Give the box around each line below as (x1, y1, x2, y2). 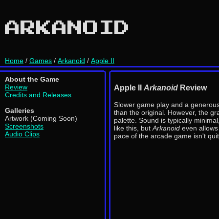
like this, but (114, 124, 153, 132)
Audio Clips (5, 130, 40, 138)
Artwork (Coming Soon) (5, 114, 77, 122)
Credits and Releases (5, 91, 71, 99)
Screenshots (5, 122, 44, 130)
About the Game (5, 75, 59, 83)
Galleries (5, 107, 34, 114)
